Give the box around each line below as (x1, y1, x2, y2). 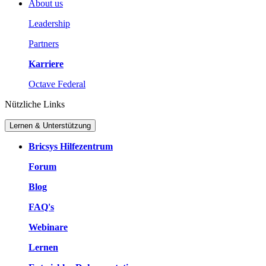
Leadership (28, 18, 70, 28)
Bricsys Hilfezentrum (28, 141, 113, 151)
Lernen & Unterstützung (9, 121, 91, 130)
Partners (28, 38, 59, 49)
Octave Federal (28, 78, 85, 89)
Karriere (28, 58, 64, 69)
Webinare (28, 221, 68, 232)
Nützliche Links (5, 99, 65, 109)
